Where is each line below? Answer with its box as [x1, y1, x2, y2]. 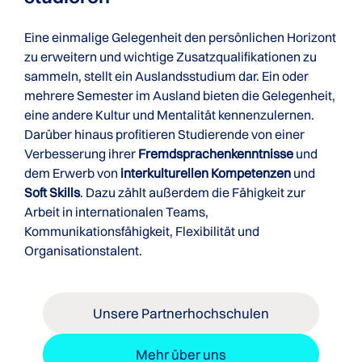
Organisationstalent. [24, 242, 142, 259]
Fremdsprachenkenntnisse [138, 145, 293, 162]
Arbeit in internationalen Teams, [24, 204, 208, 220]
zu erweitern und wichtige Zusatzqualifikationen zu [24, 48, 317, 65]
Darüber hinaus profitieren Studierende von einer [24, 126, 305, 142]
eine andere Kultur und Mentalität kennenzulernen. [24, 107, 314, 123]
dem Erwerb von [24, 165, 120, 181]
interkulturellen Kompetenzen [120, 165, 291, 181]
